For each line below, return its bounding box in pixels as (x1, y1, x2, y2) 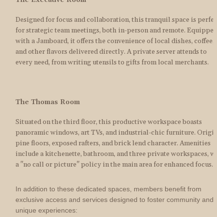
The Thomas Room (15, 98, 80, 107)
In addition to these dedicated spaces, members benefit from (15, 185, 201, 193)
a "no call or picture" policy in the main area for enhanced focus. (15, 160, 213, 169)
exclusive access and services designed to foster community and (15, 195, 214, 203)
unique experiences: (15, 206, 77, 214)
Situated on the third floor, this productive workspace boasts (15, 117, 202, 126)
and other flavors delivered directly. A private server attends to (15, 47, 207, 56)
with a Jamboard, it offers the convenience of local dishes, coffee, (15, 36, 214, 46)
